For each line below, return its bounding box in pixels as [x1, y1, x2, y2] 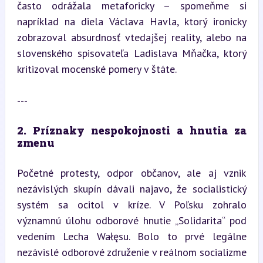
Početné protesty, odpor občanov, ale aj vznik [16, 166, 247, 180]
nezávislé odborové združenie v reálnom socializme [16, 245, 247, 259]
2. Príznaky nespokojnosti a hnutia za [16, 123, 247, 137]
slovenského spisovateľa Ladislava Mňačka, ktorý [16, 46, 247, 60]
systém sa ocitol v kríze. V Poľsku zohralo [16, 197, 247, 211]
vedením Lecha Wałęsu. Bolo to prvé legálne [16, 229, 247, 243]
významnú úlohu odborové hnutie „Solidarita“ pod [16, 213, 247, 227]
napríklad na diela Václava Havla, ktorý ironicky [16, 14, 247, 28]
